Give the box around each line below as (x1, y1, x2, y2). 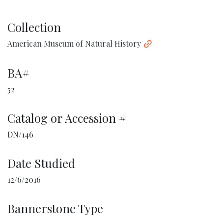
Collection (7, 19, 61, 35)
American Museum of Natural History (7, 38, 141, 49)
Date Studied (7, 155, 75, 171)
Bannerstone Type (7, 200, 103, 217)
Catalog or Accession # (7, 110, 126, 126)
